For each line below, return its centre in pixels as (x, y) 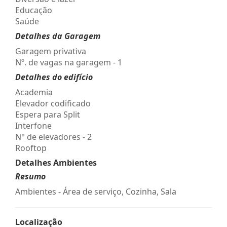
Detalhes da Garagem (58, 36)
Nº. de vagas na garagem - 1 (69, 62)
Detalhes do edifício (54, 77)
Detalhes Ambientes (56, 162)
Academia (34, 92)
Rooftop (31, 148)
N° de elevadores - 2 (53, 137)
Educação (34, 10)
